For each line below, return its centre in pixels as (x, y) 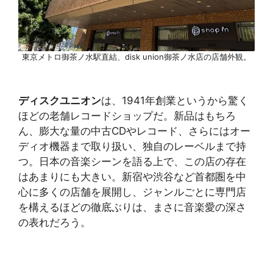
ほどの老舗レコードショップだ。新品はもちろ (127, 116)
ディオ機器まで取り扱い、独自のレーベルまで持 (132, 147)
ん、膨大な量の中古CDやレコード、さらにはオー (134, 131)
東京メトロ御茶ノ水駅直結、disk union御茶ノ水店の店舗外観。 (136, 56)
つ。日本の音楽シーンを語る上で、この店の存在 (132, 162)
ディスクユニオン (60, 101)
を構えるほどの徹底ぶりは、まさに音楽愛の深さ (132, 207)
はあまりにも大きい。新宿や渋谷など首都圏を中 (132, 177)
